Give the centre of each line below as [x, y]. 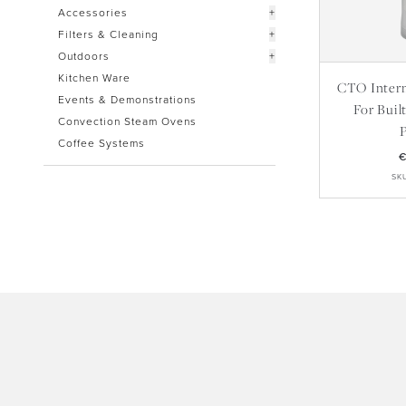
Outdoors [84, 56]
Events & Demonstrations [127, 99]
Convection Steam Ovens [127, 121]
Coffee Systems [101, 143]
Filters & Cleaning [108, 34]
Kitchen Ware [94, 77]
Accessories [93, 12]
